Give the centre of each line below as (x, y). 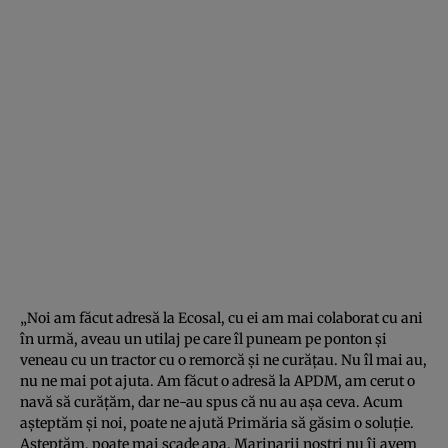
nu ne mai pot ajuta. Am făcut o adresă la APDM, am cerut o (217, 381)
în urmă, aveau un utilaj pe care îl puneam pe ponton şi (203, 339)
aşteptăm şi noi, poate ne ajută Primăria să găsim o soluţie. (217, 423)
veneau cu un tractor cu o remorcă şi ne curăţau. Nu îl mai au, (223, 360)
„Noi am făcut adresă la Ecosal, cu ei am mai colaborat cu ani (221, 318)
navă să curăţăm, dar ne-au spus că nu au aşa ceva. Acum (211, 402)
